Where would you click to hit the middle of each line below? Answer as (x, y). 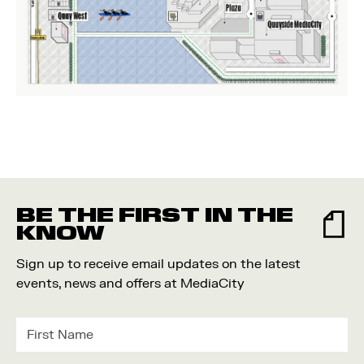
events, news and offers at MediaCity (130, 284)
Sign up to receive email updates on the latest (158, 264)
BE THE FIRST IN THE (155, 215)
